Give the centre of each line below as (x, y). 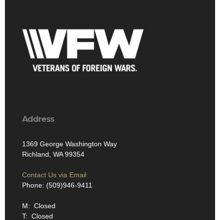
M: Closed (39, 206)
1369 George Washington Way (69, 144)
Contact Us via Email (54, 175)
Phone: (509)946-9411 (57, 185)
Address (38, 119)
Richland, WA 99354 (53, 154)
